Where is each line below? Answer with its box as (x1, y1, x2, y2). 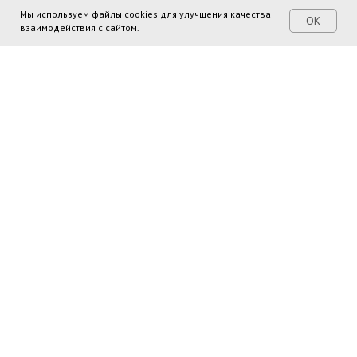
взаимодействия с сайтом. (20, 22, 141, 33)
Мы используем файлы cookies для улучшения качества (20, 8, 271, 20)
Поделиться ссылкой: (127, 157, 229, 171)
